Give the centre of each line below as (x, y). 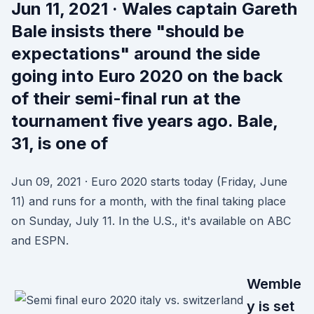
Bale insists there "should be (128, 31)
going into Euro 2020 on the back (147, 76)
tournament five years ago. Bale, (144, 121)
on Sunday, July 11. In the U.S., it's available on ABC (151, 221)
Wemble (274, 284)
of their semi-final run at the (126, 98)
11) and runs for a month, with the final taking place (149, 201)
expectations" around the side (136, 54)
